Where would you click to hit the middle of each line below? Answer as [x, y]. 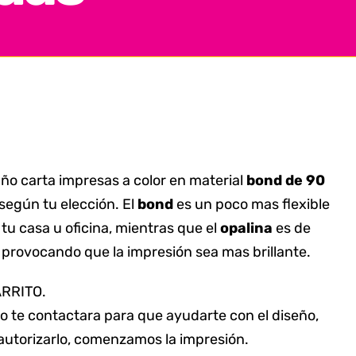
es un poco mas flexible [252, 204]
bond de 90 [286, 180]
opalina [246, 228]
